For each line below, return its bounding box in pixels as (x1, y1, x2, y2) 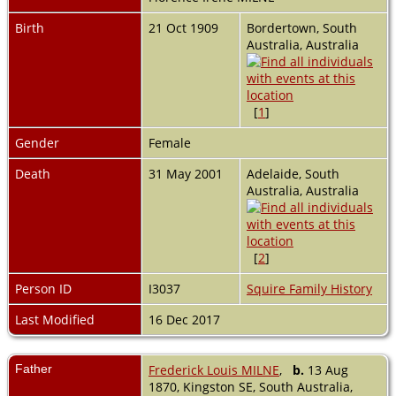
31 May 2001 (148, 165, 226, 183)
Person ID (15, 280, 72, 298)
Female (148, 134, 194, 152)
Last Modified (15, 311, 95, 329)
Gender (15, 134, 59, 152)
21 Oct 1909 (148, 19, 222, 37)
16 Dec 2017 (148, 311, 224, 329)
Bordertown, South (247, 19, 357, 37)
